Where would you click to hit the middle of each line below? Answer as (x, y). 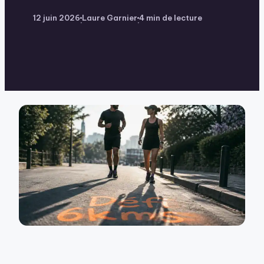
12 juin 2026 (57, 18)
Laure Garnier (110, 18)
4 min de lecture (171, 18)
